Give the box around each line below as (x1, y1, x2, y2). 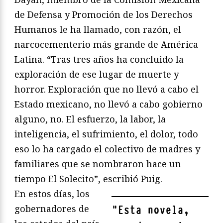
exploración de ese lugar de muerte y (14, 68, 179, 80)
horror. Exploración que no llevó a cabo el (14, 83, 199, 95)
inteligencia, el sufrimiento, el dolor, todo (14, 127, 198, 140)
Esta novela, (117, 203, 189, 218)
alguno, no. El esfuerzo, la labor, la (14, 112, 166, 125)
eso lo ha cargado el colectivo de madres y (14, 142, 200, 155)
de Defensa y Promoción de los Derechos (14, 8, 193, 20)
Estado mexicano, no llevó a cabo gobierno (14, 98, 203, 110)
